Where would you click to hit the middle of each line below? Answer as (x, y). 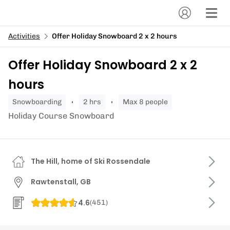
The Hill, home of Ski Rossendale (91, 161)
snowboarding (39, 102)
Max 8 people (149, 102)
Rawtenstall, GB (61, 182)
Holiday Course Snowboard (61, 116)
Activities (24, 36)
